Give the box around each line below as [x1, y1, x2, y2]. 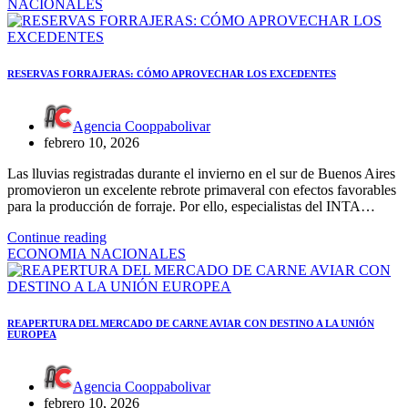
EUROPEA [7, 328, 56, 340]
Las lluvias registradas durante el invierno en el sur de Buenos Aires [7, 165, 395, 181]
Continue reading [7, 229, 107, 245]
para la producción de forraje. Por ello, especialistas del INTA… [7, 198, 375, 214]
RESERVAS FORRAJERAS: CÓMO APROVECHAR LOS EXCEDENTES [7, 67, 336, 79]
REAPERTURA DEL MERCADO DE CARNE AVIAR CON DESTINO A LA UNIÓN [7, 317, 374, 329]
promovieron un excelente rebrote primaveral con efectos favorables [7, 181, 396, 198]
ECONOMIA [7, 245, 90, 261]
